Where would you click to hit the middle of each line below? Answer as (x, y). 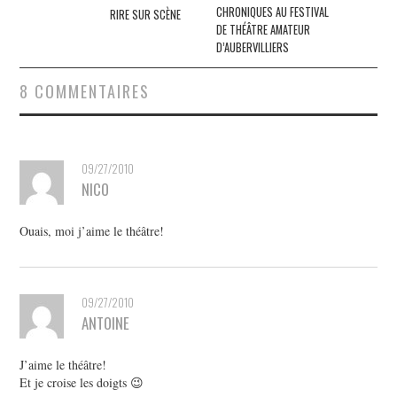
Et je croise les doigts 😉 (82, 382)
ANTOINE (106, 323)
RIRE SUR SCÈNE (145, 14)
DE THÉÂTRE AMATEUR (264, 29)
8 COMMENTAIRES (85, 90)
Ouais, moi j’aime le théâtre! (92, 230)
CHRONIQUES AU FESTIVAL (273, 12)
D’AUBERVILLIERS (253, 47)
